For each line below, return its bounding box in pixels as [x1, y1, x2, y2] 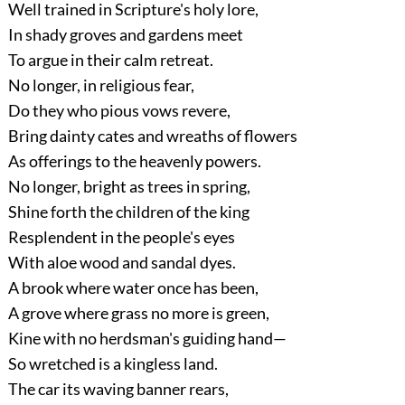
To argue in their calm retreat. [7, 50, 213, 71]
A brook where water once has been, [7, 278, 259, 298]
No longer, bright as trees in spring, [7, 176, 250, 197]
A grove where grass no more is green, [7, 303, 269, 324]
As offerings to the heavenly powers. [7, 151, 261, 172]
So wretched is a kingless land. [7, 353, 218, 374]
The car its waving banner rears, [7, 379, 229, 400]
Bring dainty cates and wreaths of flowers [7, 126, 297, 146]
